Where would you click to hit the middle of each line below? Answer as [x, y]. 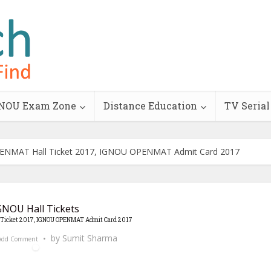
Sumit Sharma [90, 238]
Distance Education [150, 106]
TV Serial [247, 106]
